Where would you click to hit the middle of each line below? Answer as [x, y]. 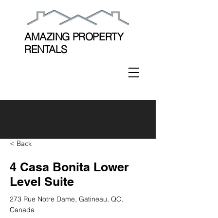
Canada [22, 210]
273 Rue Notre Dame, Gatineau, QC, [66, 199]
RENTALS [46, 49]
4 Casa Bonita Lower [69, 167]
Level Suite [42, 182]
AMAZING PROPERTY [74, 36]
